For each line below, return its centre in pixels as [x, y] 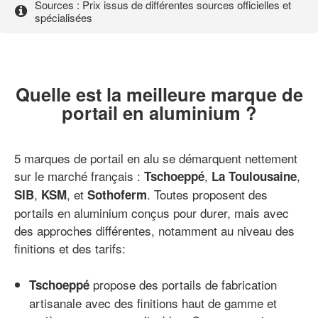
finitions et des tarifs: [70, 248]
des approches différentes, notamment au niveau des [154, 231]
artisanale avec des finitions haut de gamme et [153, 303]
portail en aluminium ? [159, 113]
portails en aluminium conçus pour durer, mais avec [152, 213]
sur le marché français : [79, 176]
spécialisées [64, 17]
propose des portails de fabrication [185, 285]
